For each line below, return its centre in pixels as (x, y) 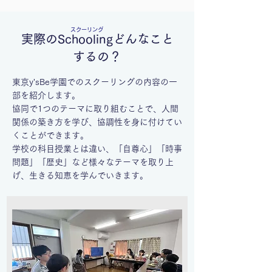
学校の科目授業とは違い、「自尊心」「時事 (97, 149)
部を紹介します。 (46, 95)
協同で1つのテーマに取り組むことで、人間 (95, 109)
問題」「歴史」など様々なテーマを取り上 (93, 162)
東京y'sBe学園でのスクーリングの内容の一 (95, 82)
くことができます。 (50, 135)
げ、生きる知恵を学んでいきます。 (80, 175)
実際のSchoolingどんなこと (97, 39)
